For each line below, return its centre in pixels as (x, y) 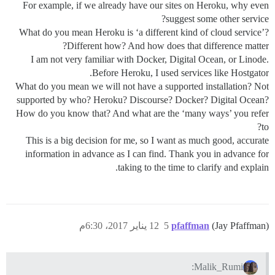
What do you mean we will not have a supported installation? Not (142, 86)
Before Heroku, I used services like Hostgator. (180, 72)
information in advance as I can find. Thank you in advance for (147, 153)
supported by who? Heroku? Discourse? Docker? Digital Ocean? (143, 99)
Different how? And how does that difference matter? (168, 45)
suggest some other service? (217, 18)
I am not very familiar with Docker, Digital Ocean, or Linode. (150, 59)
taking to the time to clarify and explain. (193, 167)
